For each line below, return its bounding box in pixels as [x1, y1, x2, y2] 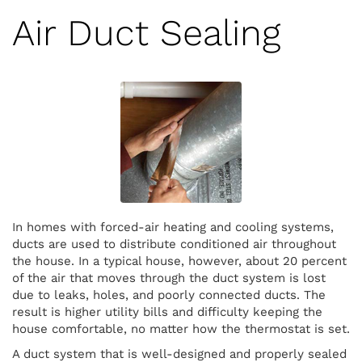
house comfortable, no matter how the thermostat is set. [12, 322, 350, 336]
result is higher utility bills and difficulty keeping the [12, 305, 322, 319]
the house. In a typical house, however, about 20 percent [12, 254, 347, 268]
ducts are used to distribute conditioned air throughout [12, 237, 336, 251]
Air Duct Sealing [12, 11, 280, 54]
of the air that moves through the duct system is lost [12, 271, 326, 285]
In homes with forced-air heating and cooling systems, [12, 220, 334, 234]
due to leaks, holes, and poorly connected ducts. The [12, 288, 326, 302]
